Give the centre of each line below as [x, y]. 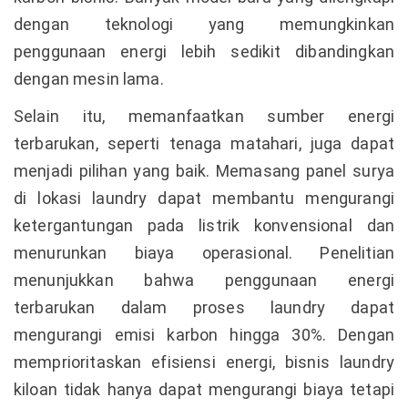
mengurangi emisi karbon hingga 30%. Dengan [204, 335]
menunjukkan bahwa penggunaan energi [204, 280]
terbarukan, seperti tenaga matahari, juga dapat [204, 143]
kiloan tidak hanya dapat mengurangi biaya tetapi [204, 389]
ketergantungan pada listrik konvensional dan [204, 225]
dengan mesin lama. [89, 79]
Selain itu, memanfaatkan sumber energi [204, 116]
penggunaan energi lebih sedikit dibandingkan [204, 51]
